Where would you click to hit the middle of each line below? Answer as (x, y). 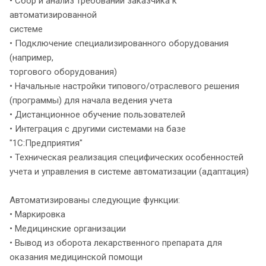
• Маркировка (37, 214)
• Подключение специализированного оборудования (119, 43)
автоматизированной (53, 15)
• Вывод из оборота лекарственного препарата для (116, 243)
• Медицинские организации (68, 228)
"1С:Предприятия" (46, 143)
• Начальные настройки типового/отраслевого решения (124, 86)
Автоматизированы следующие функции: (95, 200)
